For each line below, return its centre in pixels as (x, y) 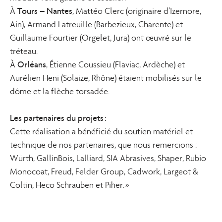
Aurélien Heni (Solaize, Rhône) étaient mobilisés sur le (106, 78)
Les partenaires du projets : (58, 118)
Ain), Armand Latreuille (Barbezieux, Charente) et (96, 25)
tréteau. (24, 51)
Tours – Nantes (45, 11)
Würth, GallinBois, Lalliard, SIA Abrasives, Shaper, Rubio (108, 158)
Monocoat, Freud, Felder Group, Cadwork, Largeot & (104, 172)
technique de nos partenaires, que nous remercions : (103, 145)
